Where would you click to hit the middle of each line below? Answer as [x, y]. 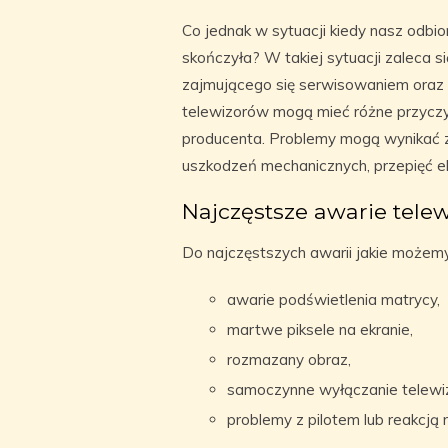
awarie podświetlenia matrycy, [333, 299]
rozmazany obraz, [289, 359]
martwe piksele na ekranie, [320, 329]
